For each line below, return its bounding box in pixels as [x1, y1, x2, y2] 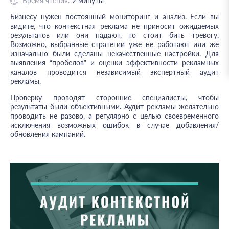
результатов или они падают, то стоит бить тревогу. [10, 31, 219, 39]
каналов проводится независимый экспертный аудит [10, 67, 219, 76]
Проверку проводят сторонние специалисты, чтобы [10, 93, 219, 102]
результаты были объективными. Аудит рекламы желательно [10, 102, 219, 111]
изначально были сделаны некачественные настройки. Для [10, 49, 219, 58]
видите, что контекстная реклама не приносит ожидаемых [10, 21, 219, 30]
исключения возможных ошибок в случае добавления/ [10, 121, 219, 129]
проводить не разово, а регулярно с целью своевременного [10, 111, 219, 120]
